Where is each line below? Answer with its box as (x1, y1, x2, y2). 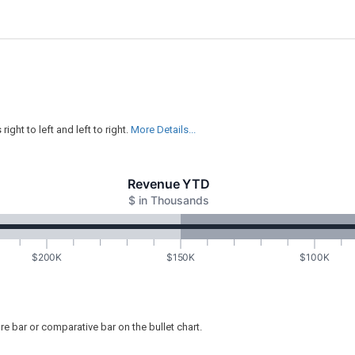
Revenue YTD (127, 176, 211, 192)
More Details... (131, 124, 196, 136)
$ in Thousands (128, 193, 209, 207)
